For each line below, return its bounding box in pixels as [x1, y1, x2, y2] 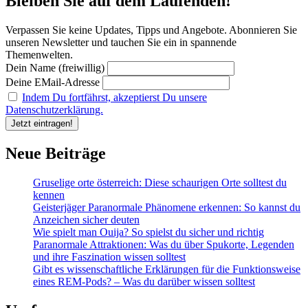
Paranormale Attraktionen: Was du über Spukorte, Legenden [33, 238, 294, 250]
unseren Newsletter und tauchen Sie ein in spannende [5, 36, 236, 49]
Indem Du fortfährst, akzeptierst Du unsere [22, 91, 207, 104]
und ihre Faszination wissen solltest [33, 250, 186, 263]
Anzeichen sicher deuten [33, 213, 140, 225]
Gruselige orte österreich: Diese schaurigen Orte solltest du [33, 176, 287, 188]
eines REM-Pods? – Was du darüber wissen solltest [33, 275, 255, 287]
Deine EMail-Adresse [5, 76, 100, 89]
